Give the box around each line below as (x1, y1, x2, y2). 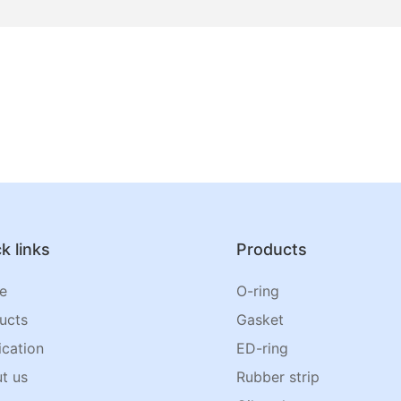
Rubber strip (236, 368, 320, 387)
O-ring (236, 282, 280, 301)
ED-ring (236, 339, 289, 358)
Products (236, 240, 308, 260)
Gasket (236, 311, 285, 329)
